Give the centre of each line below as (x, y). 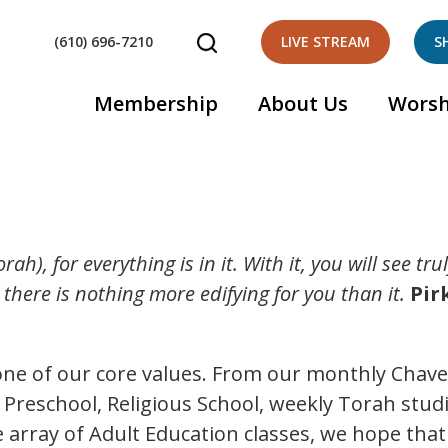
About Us (303, 103)
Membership (156, 103)
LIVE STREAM (325, 41)
